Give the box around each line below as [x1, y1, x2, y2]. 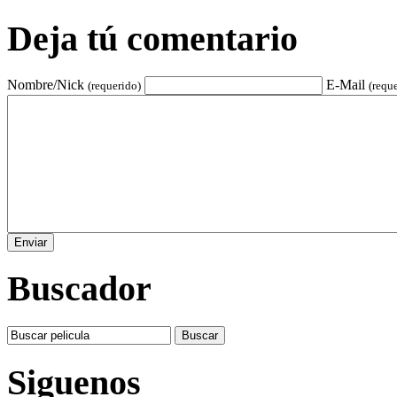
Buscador [7, 269, 152, 309]
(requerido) [88, 78, 141, 92]
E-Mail [326, 76, 369, 92]
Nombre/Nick [7, 76, 88, 92]
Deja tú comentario [7, 18, 298, 58]
